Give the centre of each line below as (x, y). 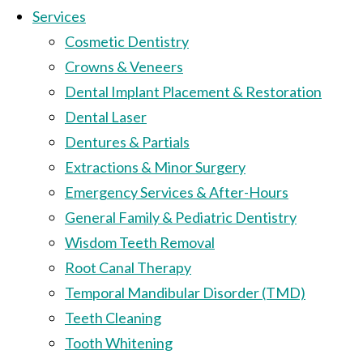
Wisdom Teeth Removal (140, 242)
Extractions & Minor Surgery (155, 167)
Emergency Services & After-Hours (177, 192)
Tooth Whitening (119, 342)
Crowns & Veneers (124, 66)
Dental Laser (106, 116)
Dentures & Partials (127, 141)
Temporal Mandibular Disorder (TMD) (185, 292)
